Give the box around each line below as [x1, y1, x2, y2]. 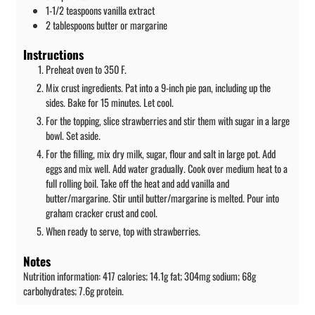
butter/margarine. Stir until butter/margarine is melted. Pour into [46, 191, 279, 206]
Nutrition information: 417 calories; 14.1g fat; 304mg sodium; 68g [23, 269, 256, 284]
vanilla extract [103, 2, 155, 18]
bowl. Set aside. [46, 128, 101, 143]
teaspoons [66, 2, 101, 18]
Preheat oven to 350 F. [46, 62, 127, 77]
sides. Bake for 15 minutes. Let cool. [46, 95, 174, 110]
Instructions [23, 45, 84, 64]
